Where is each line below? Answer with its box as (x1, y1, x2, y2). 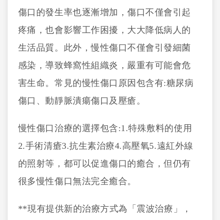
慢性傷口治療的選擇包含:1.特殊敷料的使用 (18, 123, 192, 133)
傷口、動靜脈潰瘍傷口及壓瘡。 (18, 96, 146, 106)
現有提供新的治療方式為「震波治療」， (27, 204, 192, 214)
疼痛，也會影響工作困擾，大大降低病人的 (18, 25, 192, 35)
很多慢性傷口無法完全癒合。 (18, 176, 137, 186)
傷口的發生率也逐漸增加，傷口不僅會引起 (18, 7, 192, 17)
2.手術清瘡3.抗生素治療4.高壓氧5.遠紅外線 (18, 141, 193, 151)
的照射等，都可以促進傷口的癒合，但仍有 (18, 159, 192, 168)
